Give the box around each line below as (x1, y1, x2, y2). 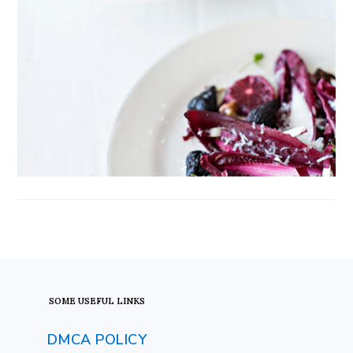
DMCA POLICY (46, 329, 147, 349)
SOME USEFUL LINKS (49, 295, 146, 307)
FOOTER (17, 273, 80, 292)
